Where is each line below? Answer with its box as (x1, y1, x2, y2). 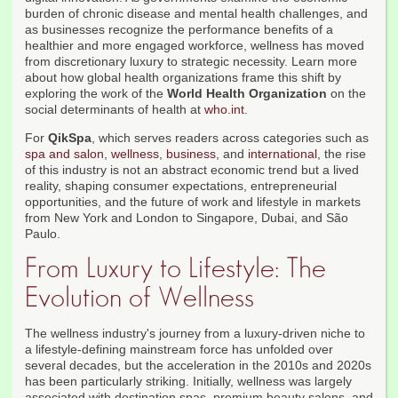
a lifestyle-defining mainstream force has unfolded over (25, 342, 333, 357)
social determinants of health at (25, 102, 204, 117)
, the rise (317, 147, 366, 162)
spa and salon (25, 147, 104, 162)
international (248, 147, 317, 162)
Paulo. (25, 227, 60, 242)
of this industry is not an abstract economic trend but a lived (25, 163, 359, 178)
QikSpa (48, 131, 92, 146)
